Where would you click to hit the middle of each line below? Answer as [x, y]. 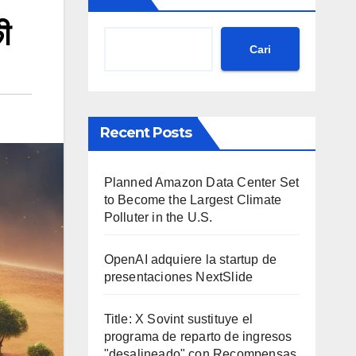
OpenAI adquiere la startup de [190, 259]
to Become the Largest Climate [193, 200]
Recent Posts [145, 133]
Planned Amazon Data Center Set [201, 182]
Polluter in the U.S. [158, 217]
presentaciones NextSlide [178, 277]
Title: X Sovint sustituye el [178, 319]
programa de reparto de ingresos [198, 337]
